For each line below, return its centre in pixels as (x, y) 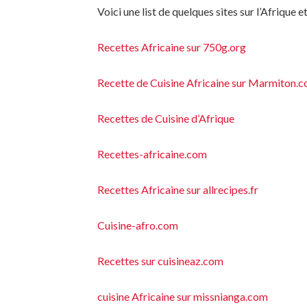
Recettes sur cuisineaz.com (160, 261)
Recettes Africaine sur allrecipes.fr (178, 189)
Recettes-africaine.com (152, 154)
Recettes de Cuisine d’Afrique (166, 118)
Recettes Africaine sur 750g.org (172, 47)
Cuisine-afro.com (138, 225)
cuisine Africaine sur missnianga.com (183, 296)
